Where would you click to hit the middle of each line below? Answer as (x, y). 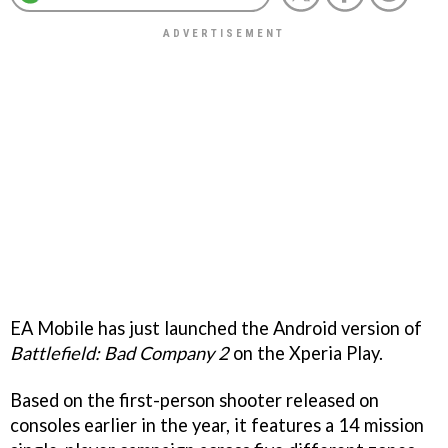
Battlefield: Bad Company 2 (119, 352)
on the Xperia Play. (306, 352)
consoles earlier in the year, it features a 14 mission (217, 424)
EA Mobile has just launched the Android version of (216, 327)
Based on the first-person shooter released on (194, 399)
